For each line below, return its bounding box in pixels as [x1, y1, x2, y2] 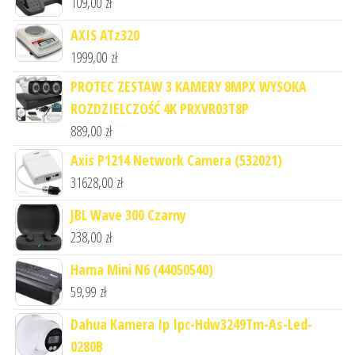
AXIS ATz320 [71, 25, 139, 45]
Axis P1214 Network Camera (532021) [71, 151, 282, 170]
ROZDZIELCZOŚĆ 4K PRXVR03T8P [71, 99, 249, 119]
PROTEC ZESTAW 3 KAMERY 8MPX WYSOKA [71, 77, 307, 97]
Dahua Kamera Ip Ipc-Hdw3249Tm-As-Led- [71, 315, 312, 334]
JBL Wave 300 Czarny [71, 205, 186, 225]
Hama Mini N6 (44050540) [71, 260, 213, 280]
